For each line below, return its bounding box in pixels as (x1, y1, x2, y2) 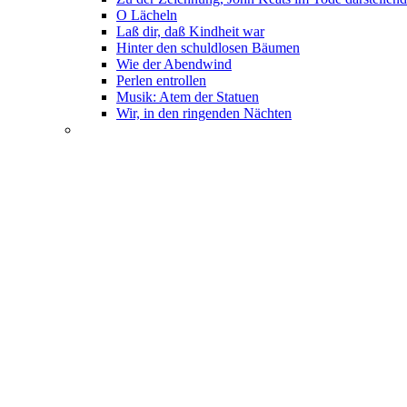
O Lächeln (116, 7, 177, 23)
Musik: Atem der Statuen (116, 89, 259, 104)
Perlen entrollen (116, 73, 206, 88)
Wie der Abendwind (116, 56, 232, 72)
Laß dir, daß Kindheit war (116, 24, 264, 39)
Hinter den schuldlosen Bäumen (116, 40, 300, 55)
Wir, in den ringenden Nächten (116, 105, 292, 121)
